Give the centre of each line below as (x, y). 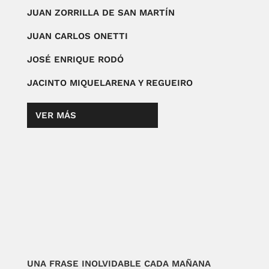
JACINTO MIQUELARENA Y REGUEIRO (110, 83)
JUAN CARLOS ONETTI (77, 36)
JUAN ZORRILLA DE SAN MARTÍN (101, 13)
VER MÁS (56, 116)
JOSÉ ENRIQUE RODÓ (75, 60)
